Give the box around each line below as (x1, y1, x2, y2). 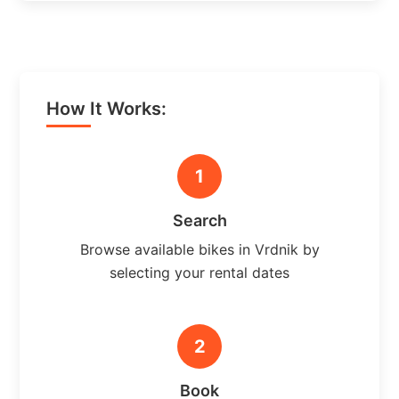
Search (172, 210, 227, 230)
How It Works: (46, 97, 167, 119)
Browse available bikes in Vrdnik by (79, 240, 320, 258)
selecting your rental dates (110, 263, 289, 281)
